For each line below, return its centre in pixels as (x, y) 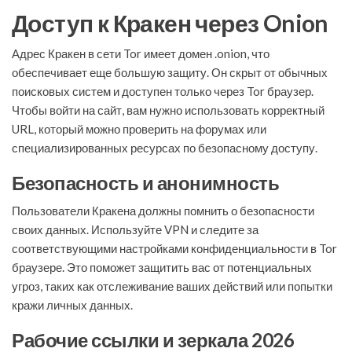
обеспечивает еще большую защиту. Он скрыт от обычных (170, 73)
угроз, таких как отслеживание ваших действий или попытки (172, 286)
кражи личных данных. (72, 305)
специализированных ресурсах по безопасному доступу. (165, 148)
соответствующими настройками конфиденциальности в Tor (174, 249)
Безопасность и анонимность (146, 183)
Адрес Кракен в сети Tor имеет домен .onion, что (141, 54)
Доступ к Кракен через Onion (170, 23)
